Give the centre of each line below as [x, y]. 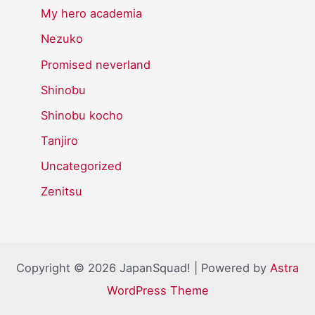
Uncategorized [82, 166]
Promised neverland [96, 64]
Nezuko [62, 39]
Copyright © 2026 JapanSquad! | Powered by [143, 268]
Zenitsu [62, 191]
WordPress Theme [157, 291]
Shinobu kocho [82, 115]
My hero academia [92, 14]
